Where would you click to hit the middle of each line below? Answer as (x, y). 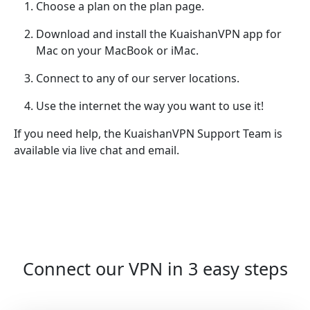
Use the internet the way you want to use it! (150, 106)
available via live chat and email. (97, 150)
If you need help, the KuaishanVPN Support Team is (148, 133)
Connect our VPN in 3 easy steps (155, 268)
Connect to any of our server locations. (138, 78)
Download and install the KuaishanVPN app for (159, 34)
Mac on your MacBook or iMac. (117, 50)
